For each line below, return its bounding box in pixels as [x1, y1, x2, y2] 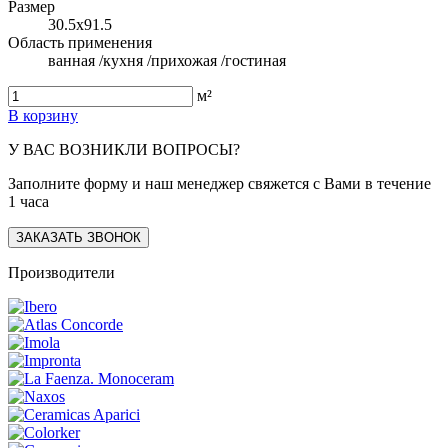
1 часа [8, 192, 49, 210]
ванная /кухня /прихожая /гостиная [48, 51, 286, 69]
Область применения [8, 33, 152, 51]
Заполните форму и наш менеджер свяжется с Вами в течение [8, 174, 431, 192]
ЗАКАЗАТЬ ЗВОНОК [16, 229, 141, 245]
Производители [8, 263, 115, 281]
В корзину [8, 106, 78, 124]
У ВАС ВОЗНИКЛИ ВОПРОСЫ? [8, 140, 240, 158]
